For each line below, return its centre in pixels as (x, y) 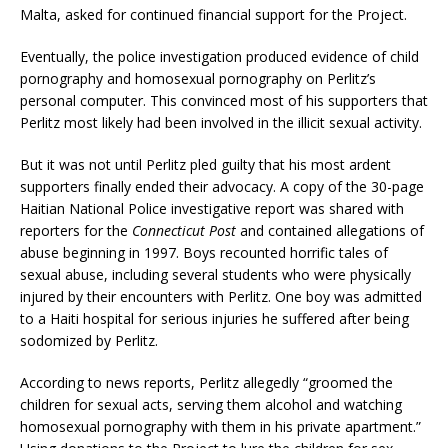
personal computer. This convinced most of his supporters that (224, 100)
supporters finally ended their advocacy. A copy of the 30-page (222, 186)
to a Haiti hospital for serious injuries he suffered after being (214, 318)
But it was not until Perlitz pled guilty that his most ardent (205, 164)
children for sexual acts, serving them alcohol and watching (211, 404)
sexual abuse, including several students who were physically (215, 274)
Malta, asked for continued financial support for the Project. (213, 14)
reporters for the (76, 230)
